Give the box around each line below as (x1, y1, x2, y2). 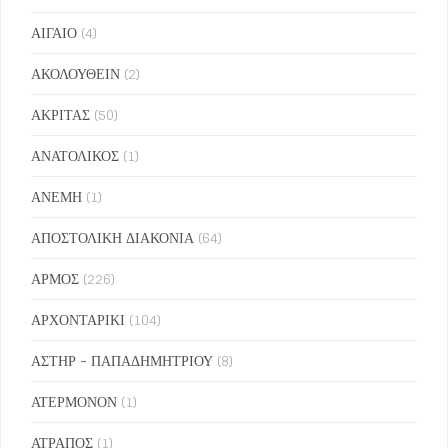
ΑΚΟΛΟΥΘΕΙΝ (31, 61, 120, 87)
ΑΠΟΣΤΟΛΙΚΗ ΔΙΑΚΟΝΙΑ (31, 225, 194, 251)
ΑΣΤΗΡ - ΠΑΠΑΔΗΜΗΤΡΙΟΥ (31, 348, 213, 374)
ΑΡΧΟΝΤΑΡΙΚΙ (31, 307, 125, 333)
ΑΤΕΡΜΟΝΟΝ (31, 389, 117, 415)
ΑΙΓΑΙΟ (31, 20, 77, 46)
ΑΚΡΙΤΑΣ (31, 102, 90, 128)
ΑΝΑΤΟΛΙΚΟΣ (31, 143, 119, 169)
